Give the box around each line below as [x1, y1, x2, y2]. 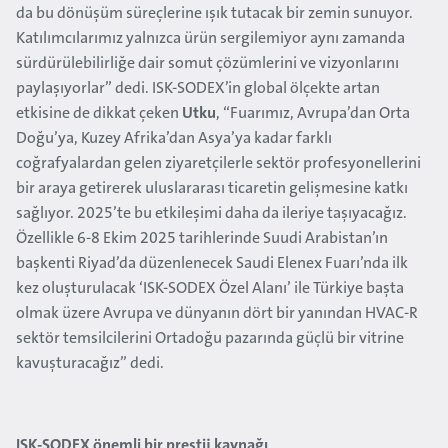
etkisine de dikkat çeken [16, 106, 182, 122]
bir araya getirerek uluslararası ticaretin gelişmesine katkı [16, 181, 408, 197]
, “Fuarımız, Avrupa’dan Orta [216, 106, 410, 122]
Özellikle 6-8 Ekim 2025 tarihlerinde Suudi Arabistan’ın [16, 231, 388, 247]
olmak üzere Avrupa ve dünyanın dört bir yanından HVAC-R [16, 306, 418, 322]
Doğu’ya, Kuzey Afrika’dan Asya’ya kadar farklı [16, 131, 332, 147]
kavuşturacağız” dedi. [16, 356, 164, 372]
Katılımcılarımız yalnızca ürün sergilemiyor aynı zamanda [16, 31, 405, 47]
